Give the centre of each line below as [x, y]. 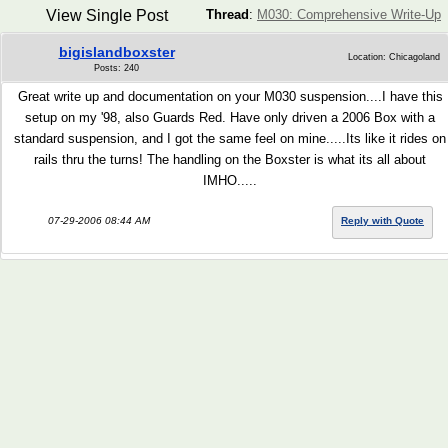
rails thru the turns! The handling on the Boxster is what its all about [230, 159]
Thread [227, 14]
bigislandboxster [116, 52]
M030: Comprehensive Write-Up [349, 14]
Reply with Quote [382, 220]
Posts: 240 [116, 68]
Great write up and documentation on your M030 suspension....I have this [230, 96]
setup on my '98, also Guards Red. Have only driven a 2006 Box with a [230, 117]
